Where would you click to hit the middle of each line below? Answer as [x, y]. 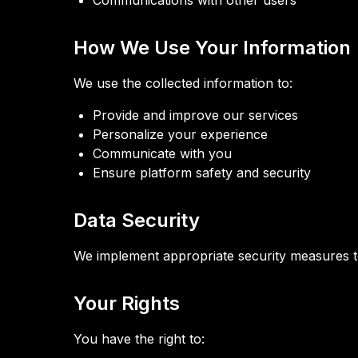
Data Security [137, 220]
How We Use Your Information [212, 48]
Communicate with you [162, 153]
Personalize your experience [180, 134]
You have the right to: [139, 339]
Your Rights [127, 303]
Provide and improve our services [195, 115]
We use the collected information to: [183, 83]
